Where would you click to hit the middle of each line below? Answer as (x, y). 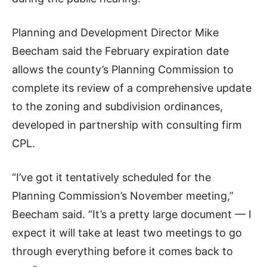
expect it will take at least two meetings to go (127, 233)
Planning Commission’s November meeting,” (123, 196)
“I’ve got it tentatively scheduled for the (111, 178)
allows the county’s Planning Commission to (123, 70)
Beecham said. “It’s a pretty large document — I (132, 215)
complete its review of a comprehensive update (132, 88)
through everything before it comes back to (122, 252)
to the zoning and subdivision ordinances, (117, 107)
